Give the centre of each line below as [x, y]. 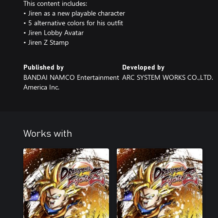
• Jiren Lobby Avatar [54, 32]
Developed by [143, 67]
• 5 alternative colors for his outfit [73, 22]
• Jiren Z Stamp [46, 42]
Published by [44, 67]
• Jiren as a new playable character [74, 13]
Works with [48, 134]
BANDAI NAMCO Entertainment [71, 77]
